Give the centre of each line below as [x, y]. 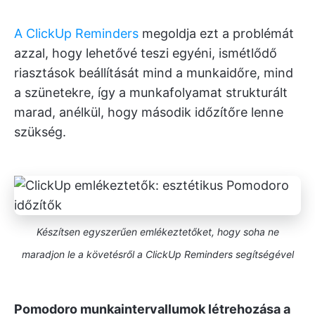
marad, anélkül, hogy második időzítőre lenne [149, 112]
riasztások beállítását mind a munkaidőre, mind [154, 73]
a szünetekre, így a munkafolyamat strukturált [151, 92]
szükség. [40, 132]
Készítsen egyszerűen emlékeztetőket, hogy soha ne [157, 232]
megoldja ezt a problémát [216, 33]
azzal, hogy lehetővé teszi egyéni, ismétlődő [146, 53]
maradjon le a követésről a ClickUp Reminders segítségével [157, 254]
